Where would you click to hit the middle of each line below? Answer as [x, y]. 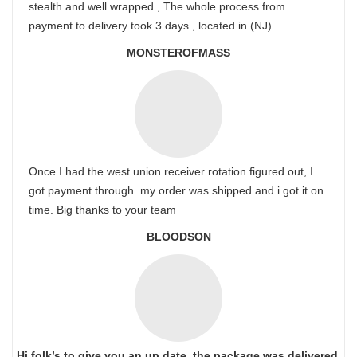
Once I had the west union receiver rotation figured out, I [171, 171]
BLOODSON [178, 237]
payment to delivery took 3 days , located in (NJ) [150, 25]
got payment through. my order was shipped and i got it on [176, 190]
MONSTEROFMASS [178, 53]
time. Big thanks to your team [102, 210]
